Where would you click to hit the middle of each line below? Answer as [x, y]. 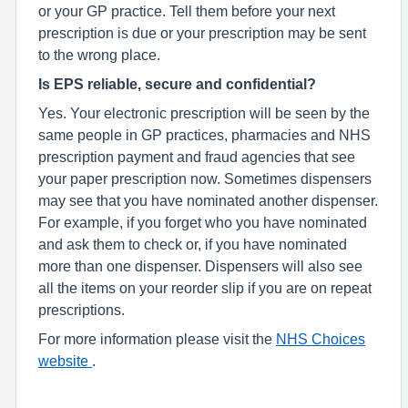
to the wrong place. [99, 54]
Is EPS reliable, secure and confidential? [177, 83]
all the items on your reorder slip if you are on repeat [205, 287]
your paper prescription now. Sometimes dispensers [205, 178]
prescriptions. [82, 309]
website [65, 360]
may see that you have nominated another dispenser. [208, 200]
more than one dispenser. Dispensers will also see [200, 265]
